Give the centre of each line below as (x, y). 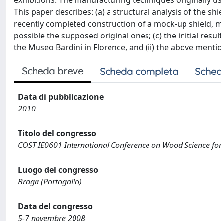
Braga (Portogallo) (50, 182)
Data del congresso (55, 206)
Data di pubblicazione (61, 97)
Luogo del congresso (58, 170)
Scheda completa (139, 71)
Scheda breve (53, 71)
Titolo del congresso (57, 133)
